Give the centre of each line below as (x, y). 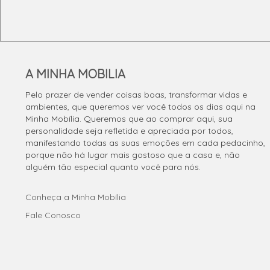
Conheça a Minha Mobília (76, 197)
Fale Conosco (53, 215)
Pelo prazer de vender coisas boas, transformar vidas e (136, 94)
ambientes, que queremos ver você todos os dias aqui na (140, 106)
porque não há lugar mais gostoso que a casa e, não (133, 155)
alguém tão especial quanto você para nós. (113, 167)
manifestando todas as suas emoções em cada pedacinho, (145, 143)
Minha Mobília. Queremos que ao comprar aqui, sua (129, 118)
